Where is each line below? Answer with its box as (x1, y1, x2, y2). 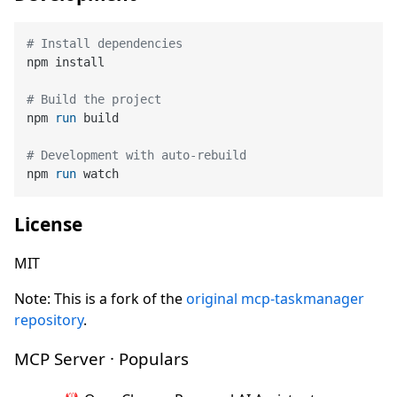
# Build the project (27, 92, 162, 107)
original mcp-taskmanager (186, 288, 364, 308)
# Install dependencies (27, 36, 183, 51)
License (14, 211, 82, 237)
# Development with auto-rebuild (27, 148, 247, 163)
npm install (27, 55, 105, 70)
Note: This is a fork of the (14, 288, 186, 308)
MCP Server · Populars (14, 347, 189, 370)
